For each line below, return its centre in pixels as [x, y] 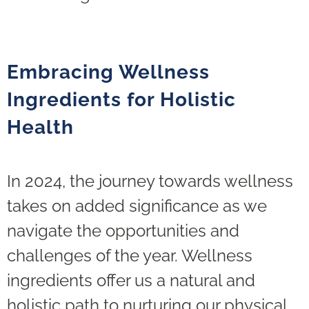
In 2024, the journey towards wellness [150, 181]
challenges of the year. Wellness [130, 255]
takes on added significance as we [137, 206]
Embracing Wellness [108, 72]
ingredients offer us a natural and [131, 280]
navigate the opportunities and [123, 230]
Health [40, 127]
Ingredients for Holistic [121, 99]
